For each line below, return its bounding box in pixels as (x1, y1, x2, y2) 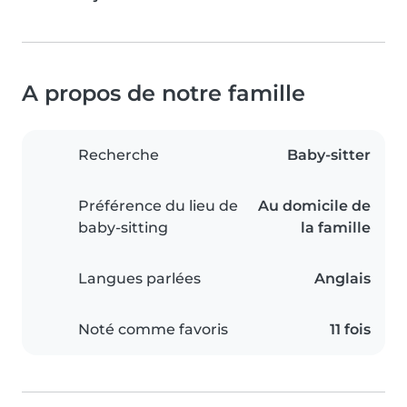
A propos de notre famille (22, 80, 305, 107)
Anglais (314, 270, 371, 288)
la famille (301, 219, 371, 237)
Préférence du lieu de (78, 197, 238, 215)
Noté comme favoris (78, 321, 228, 339)
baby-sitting (78, 219, 168, 237)
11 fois (330, 321, 371, 339)
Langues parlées (78, 270, 201, 288)
